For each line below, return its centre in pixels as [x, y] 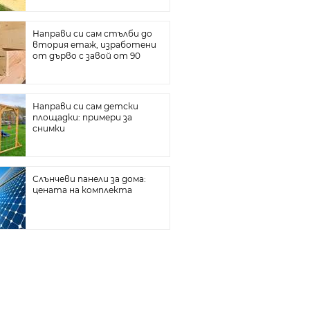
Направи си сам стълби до [92, 34]
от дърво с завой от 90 [86, 56]
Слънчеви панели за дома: [89, 179]
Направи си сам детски [85, 106]
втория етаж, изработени [94, 45]
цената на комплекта [82, 190]
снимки [48, 128]
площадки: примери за [82, 117]
